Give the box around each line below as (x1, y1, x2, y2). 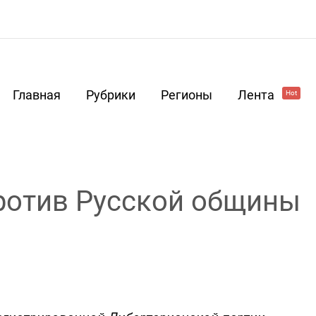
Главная (13, 87, 61, 102)
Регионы (161, 87, 212, 102)
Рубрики (86, 87, 135, 102)
